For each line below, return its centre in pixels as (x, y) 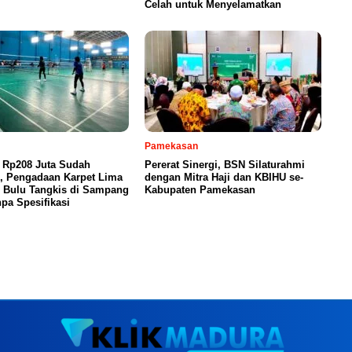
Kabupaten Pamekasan (200, 189)
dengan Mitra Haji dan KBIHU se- (224, 177)
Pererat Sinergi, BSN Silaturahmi (225, 164)
